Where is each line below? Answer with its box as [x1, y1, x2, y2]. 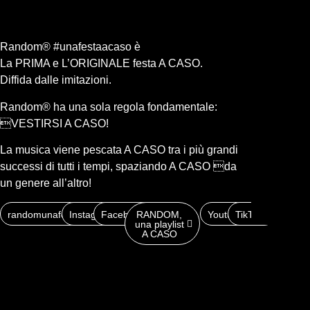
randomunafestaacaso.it [8, 208, 113, 220]
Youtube [208, 208, 244, 220]
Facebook [100, 208, 145, 220]
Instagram [69, 208, 113, 220]
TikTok [235, 208, 263, 220]
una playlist [134, 218, 184, 230]
